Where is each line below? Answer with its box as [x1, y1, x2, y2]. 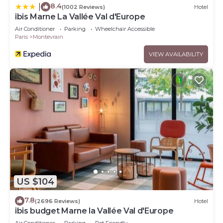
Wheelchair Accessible [95, 25, 155, 33]
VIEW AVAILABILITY [149, 51, 203, 58]
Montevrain [33, 33, 63, 41]
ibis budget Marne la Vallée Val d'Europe [15, 206, 174, 216]
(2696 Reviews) [35, 197, 80, 205]
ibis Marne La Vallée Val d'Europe [15, 12, 145, 22]
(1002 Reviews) [62, 3, 105, 10]
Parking [64, 25, 86, 33]
